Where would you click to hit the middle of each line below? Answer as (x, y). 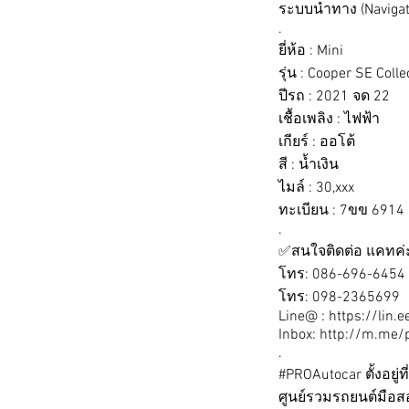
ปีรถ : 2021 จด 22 (334, 97)
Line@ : (304, 317)
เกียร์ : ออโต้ (317, 142)
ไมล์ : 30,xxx (316, 188)
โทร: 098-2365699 (339, 298)
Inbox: (299, 335)
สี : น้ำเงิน (309, 165)
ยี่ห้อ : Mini (313, 51)
